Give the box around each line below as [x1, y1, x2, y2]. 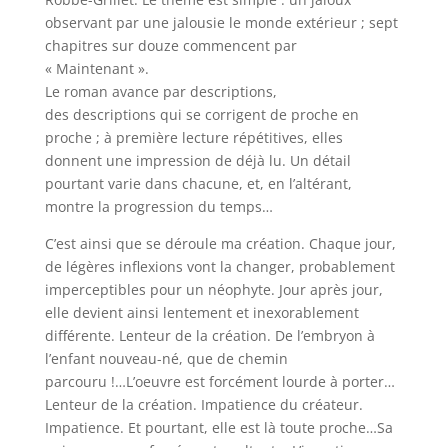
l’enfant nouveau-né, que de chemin [44, 349, 288, 368]
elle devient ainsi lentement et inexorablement [44, 303, 359, 322]
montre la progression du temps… [44, 197, 273, 216]
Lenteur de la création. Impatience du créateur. [44, 395, 363, 414]
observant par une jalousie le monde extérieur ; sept [44, 13, 398, 32]
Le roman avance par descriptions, [44, 82, 277, 101]
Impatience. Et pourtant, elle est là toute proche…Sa [44, 418, 393, 437]
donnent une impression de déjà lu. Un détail [44, 151, 351, 170]
